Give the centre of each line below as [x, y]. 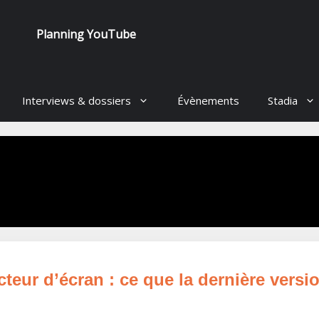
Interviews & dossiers [76, 100]
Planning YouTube [86, 34]
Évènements [208, 100]
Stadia [282, 100]
